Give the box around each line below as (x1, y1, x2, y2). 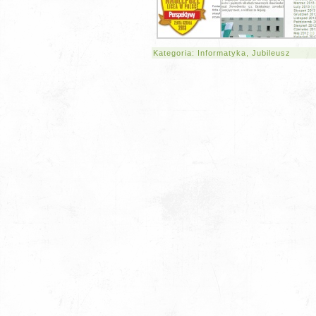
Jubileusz (252, 49, 291, 57)
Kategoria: (153, 49, 197, 57)
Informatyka (197, 49, 246, 57)
